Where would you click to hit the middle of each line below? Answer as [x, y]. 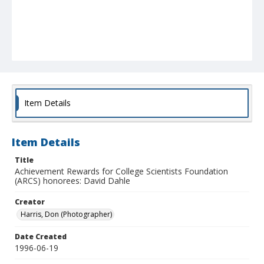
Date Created [41, 237]
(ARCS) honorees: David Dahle [72, 181]
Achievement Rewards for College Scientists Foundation [121, 171]
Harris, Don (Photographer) [66, 214]
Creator [30, 202]
